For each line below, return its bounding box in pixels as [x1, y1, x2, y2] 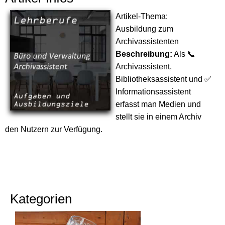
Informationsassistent [116, 87, 191, 96]
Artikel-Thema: [116, 12, 168, 21]
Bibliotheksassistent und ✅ [116, 75, 211, 83]
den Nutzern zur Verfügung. [5, 125, 102, 134]
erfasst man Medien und [116, 100, 201, 108]
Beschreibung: [116, 50, 172, 58]
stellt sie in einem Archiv [116, 113, 201, 121]
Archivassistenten [116, 37, 179, 46]
